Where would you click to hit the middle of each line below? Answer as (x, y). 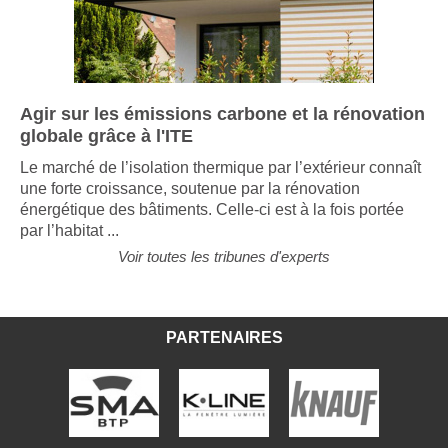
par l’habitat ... (69, 246)
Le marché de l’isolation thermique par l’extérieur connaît (220, 183)
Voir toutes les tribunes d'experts (224, 272)
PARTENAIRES (224, 353)
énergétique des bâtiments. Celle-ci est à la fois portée (212, 225)
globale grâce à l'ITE (106, 151)
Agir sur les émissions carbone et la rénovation (222, 129)
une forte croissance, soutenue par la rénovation (190, 204)
